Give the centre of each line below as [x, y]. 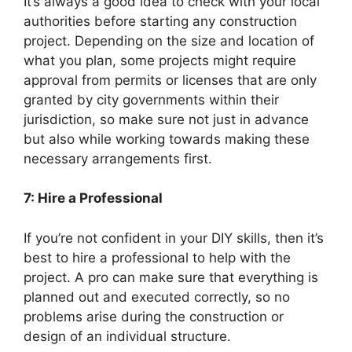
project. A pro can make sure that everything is [171, 277]
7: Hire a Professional [93, 198]
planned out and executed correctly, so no [157, 297]
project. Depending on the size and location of [169, 40]
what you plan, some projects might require [160, 60]
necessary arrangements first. [118, 158]
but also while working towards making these [167, 139]
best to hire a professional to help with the [157, 257]
